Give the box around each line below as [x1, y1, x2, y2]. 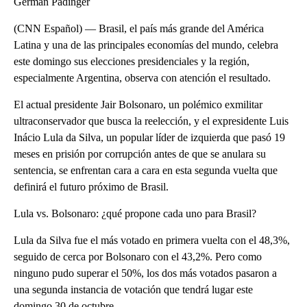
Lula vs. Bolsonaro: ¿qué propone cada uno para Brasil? [14, 207, 256, 219]
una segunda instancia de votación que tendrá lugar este [14, 283, 253, 295]
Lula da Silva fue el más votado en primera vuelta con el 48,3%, [14, 234, 290, 246]
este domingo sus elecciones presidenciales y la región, [14, 55, 249, 67]
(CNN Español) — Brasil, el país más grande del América [14, 22, 264, 34]
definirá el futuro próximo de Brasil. [14, 180, 169, 193]
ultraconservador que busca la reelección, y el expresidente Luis [14, 114, 288, 127]
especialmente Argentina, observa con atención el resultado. [14, 71, 271, 84]
